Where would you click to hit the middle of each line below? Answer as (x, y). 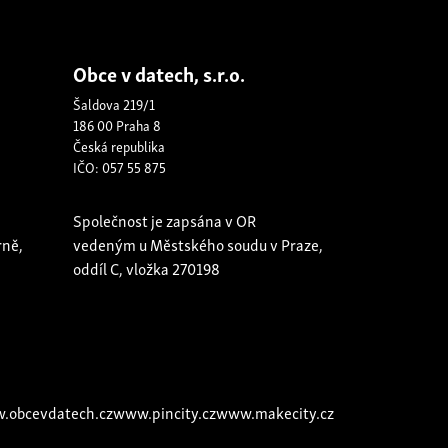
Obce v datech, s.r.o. (159, 73)
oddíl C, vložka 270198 (146, 268)
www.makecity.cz (275, 412)
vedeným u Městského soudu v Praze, (198, 244)
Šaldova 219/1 (114, 103)
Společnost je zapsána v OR (164, 220)
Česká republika (119, 145)
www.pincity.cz (164, 412)
